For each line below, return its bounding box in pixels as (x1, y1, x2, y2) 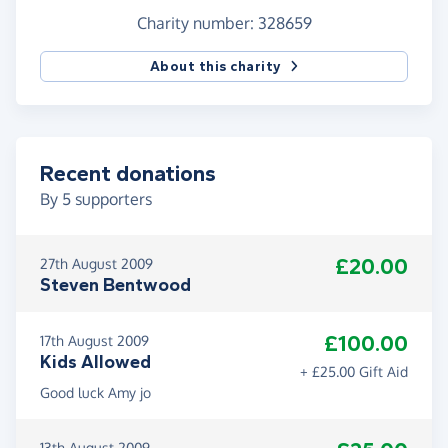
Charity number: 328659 (136, 13, 312, 34)
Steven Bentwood (40, 274, 191, 297)
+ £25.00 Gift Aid (300, 363, 408, 381)
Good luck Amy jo (40, 384, 151, 402)
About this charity (149, 58, 282, 76)
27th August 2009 (40, 255, 153, 273)
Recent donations (40, 161, 216, 188)
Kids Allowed (40, 351, 151, 374)
